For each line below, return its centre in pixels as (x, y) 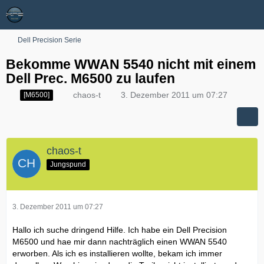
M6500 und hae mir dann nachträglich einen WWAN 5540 (120, 241)
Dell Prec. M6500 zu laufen (90, 78)
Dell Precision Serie (49, 40)
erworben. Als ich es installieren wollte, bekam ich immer (117, 253)
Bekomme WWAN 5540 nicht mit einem (131, 64)
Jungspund (68, 164)
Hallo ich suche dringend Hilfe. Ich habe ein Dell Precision (120, 230)
